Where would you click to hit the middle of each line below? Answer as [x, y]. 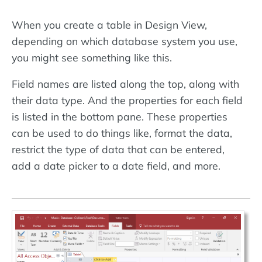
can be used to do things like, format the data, [122, 133]
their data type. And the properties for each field [127, 100]
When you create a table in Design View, [109, 24]
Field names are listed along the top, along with [125, 84]
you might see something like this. [92, 57]
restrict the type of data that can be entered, [118, 149]
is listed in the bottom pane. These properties [120, 117]
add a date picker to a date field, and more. [116, 166]
